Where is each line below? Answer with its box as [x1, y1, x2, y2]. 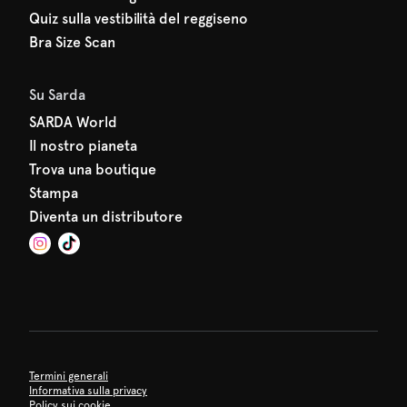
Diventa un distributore [29, 208, 183, 225]
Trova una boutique [29, 161, 156, 178]
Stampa [29, 184, 78, 202]
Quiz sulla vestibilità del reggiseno [29, 10, 248, 27]
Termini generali [29, 370, 108, 382]
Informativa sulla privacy [29, 384, 147, 397]
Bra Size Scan [29, 34, 115, 51]
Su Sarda [29, 86, 85, 104]
